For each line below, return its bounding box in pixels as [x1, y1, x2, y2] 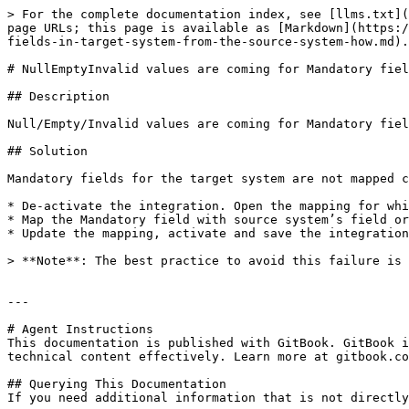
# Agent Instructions [7, 322, 153, 336]
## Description [7, 89, 110, 103]
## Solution [7, 144, 88, 158]
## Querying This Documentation [7, 377, 226, 391]
